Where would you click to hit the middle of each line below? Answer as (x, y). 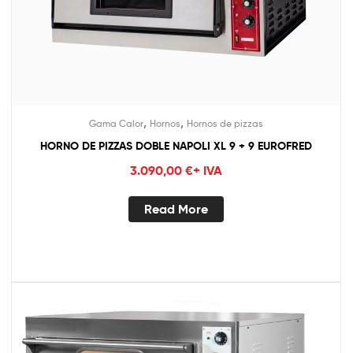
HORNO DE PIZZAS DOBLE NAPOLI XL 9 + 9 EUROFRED (176, 146)
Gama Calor (116, 123)
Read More (176, 209)
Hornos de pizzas (225, 123)
